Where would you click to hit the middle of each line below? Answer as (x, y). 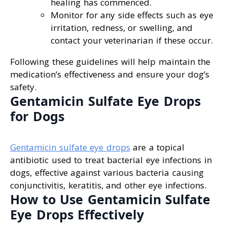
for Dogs (37, 116)
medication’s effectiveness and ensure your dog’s (110, 74)
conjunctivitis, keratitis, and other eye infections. (108, 185)
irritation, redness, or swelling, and (122, 28)
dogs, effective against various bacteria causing (107, 172)
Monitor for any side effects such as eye (132, 15)
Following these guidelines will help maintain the (110, 62)
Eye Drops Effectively (77, 214)
